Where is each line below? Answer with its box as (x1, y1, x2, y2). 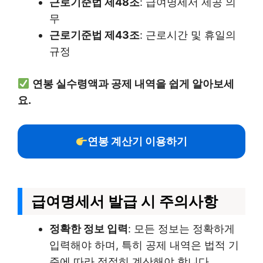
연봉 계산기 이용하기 (87, 135, 188, 147)
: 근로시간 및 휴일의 (140, 29, 236, 41)
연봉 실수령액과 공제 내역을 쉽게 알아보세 (32, 77, 234, 90)
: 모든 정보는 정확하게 (128, 222, 235, 235)
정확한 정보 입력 (49, 222, 128, 235)
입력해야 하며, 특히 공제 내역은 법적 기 (49, 239, 239, 251)
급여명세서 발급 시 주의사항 (31, 193, 218, 210)
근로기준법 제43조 (49, 29, 140, 41)
